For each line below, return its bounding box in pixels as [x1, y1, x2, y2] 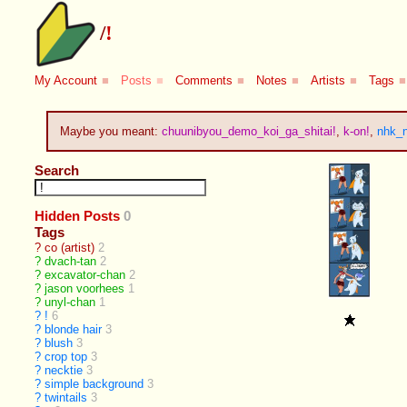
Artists [311, 74, 346, 88]
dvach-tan [45, 254, 97, 269]
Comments [175, 74, 233, 88]
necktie [45, 363, 84, 378]
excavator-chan [45, 268, 126, 283]
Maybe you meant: [59, 124, 162, 138]
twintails [45, 391, 88, 405]
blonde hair [45, 323, 103, 337]
